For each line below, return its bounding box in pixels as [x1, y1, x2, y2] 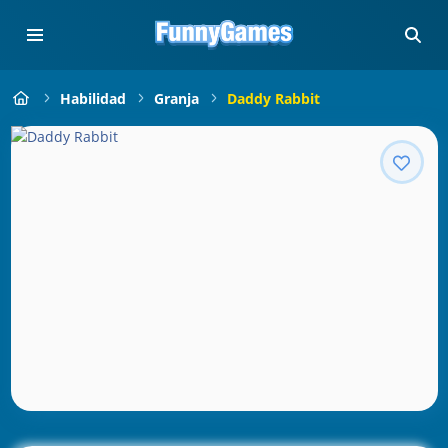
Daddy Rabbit [226, 88, 320, 108]
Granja [153, 88, 199, 108]
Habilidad [59, 88, 126, 108]
